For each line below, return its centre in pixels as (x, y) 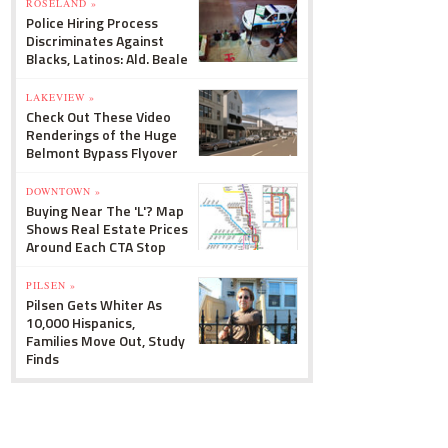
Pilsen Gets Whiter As (94, 304)
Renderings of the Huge (101, 134)
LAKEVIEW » (60, 97)
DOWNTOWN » (63, 191)
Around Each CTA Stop (96, 246)
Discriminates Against (95, 40)
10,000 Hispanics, (80, 322)
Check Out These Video (98, 116)
